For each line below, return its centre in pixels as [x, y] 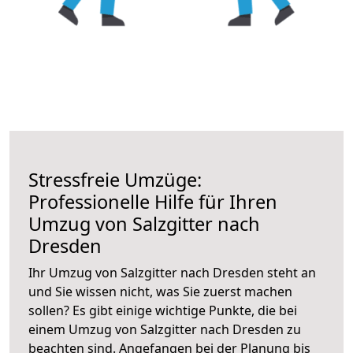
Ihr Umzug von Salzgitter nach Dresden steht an [172, 272]
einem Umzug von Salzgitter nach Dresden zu [165, 329]
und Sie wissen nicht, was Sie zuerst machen [160, 291]
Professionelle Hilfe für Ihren [153, 201]
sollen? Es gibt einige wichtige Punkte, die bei [163, 310]
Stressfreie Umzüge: [115, 179]
